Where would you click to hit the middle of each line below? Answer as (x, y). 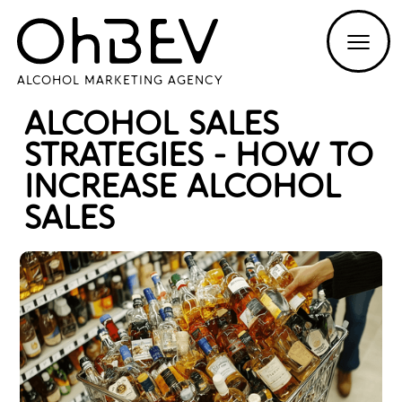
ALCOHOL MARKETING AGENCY (120, 81)
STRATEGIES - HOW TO (198, 156)
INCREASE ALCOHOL (182, 188)
